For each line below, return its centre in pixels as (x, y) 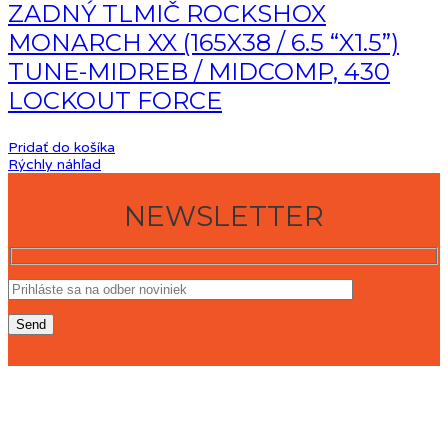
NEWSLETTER (224, 216)
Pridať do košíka (61, 148)
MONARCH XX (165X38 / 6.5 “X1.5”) (203, 43)
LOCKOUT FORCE (115, 101)
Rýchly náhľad (54, 165)
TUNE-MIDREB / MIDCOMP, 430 (199, 72)
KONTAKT (52, 407)
